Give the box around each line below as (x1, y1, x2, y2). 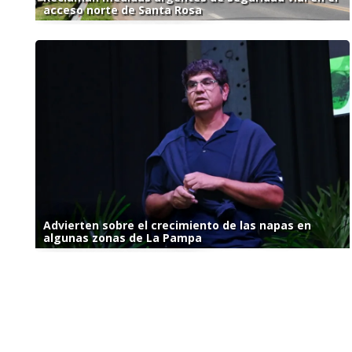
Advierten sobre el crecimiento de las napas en (43, 218, 311, 233)
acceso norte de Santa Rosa (43, 2, 202, 18)
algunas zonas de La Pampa (43, 230, 202, 246)
